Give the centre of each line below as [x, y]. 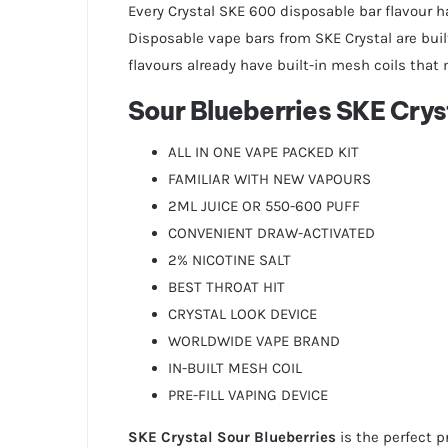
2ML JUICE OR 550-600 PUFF [263, 206]
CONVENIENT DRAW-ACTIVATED [271, 233]
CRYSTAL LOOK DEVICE [242, 314]
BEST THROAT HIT [226, 287]
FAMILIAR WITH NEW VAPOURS [269, 179]
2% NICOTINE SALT [229, 260]
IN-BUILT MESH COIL [234, 368]
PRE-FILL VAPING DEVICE [247, 395]
